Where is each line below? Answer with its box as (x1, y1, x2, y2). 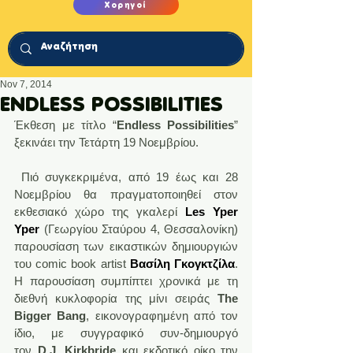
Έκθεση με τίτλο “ (14, 117, 117, 132)
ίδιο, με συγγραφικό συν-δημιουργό (14, 325, 238, 340)
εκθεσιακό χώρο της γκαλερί (14, 204, 185, 218)
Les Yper (185, 204, 238, 218)
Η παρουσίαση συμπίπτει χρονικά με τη (14, 273, 238, 288)
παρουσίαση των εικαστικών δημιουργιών (14, 239, 238, 253)
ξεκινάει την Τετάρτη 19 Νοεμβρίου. (14, 135, 199, 149)
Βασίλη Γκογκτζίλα (129, 256, 236, 270)
